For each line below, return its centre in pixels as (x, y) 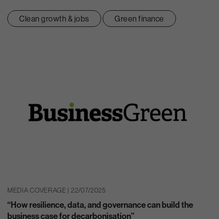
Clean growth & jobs (54, 18)
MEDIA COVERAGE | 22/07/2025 (57, 190)
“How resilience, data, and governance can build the (100, 204)
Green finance (139, 18)
